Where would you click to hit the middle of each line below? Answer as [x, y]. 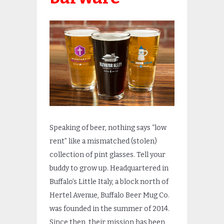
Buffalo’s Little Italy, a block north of [109, 181]
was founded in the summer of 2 [103, 208]
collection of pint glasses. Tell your [107, 154]
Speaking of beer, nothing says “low [108, 127]
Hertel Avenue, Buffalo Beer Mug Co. [109, 195]
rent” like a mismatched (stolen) [103, 141]
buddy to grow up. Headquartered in [109, 168]
